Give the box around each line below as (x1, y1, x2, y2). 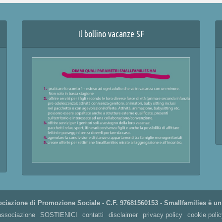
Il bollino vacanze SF (77, 29, 144, 39)
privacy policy (142, 211, 182, 219)
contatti (82, 211, 104, 219)
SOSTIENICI (40, 211, 77, 219)
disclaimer (108, 211, 138, 219)
